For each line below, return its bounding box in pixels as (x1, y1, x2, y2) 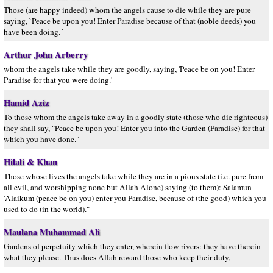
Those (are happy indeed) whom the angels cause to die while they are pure (4, 4, 251, 15)
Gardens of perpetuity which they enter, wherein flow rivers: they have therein (4, 241, 261, 252)
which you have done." (4, 133, 79, 144)
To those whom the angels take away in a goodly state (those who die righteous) (4, 112, 268, 122)
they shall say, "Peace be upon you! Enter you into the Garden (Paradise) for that (4, 122, 265, 133)
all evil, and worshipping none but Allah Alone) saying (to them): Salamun (4, 182, 252, 193)
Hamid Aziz (4, 96, 49, 109)
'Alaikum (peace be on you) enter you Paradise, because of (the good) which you (4, 193, 266, 204)
